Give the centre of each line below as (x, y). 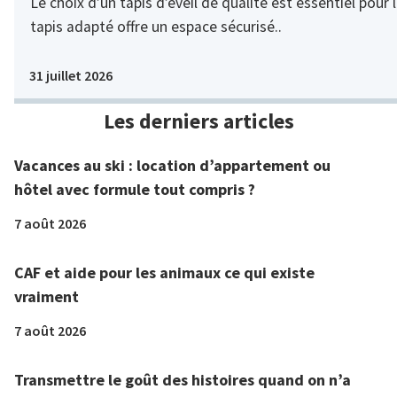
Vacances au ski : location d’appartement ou (172, 166)
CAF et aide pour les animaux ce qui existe (164, 273)
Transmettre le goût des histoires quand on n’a (183, 380)
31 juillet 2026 (70, 76)
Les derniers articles (198, 121)
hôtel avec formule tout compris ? (135, 190)
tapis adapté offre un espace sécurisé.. (156, 27)
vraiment (47, 297)
